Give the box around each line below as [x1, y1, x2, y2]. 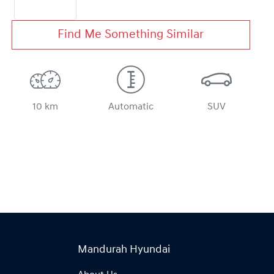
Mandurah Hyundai [78, 245, 170, 256]
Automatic [108, 102, 154, 113]
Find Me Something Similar [57, 29, 204, 42]
